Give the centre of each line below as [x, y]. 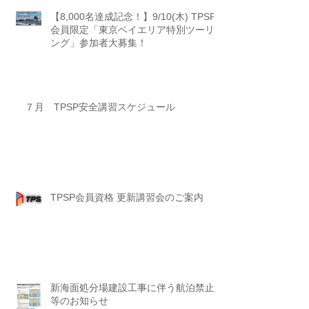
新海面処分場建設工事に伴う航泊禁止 [132, 288]
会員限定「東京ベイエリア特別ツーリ [132, 30]
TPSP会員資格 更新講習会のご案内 [127, 198]
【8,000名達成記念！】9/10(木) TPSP [133, 17]
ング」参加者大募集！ [99, 43]
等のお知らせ [79, 301]
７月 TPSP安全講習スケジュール [100, 107]
